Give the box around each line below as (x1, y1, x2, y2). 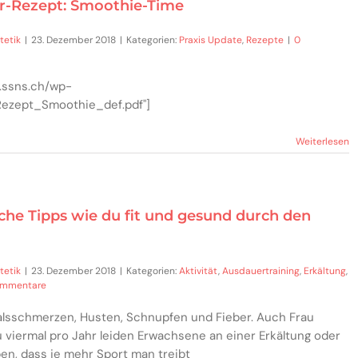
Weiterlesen (295, 134, 349, 148)
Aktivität (179, 265, 218, 278)
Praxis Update (179, 33, 242, 46)
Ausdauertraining (222, 265, 300, 278)
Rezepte (246, 33, 284, 46)
